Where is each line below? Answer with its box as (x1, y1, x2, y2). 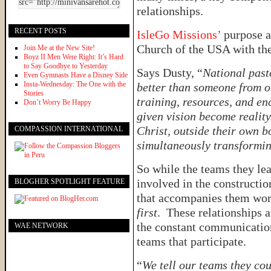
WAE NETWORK (15, 221, 68, 230)
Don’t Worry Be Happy (24, 97, 91, 106)
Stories (24, 88, 44, 97)
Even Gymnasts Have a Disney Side (24, 70, 128, 79)
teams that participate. (137, 235, 246, 248)
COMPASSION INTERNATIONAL (15, 124, 123, 133)
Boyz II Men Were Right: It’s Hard (24, 52, 123, 61)
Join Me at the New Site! (24, 43, 95, 52)
